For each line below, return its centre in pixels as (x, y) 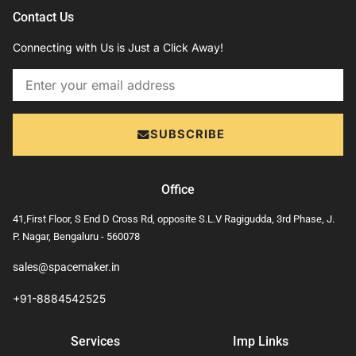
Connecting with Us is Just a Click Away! (118, 48)
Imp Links (261, 342)
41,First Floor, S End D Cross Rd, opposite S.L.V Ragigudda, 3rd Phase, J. (174, 219)
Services (95, 342)
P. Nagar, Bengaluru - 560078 (76, 237)
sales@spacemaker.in (66, 267)
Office (178, 190)
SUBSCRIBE (188, 135)
